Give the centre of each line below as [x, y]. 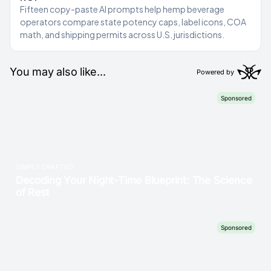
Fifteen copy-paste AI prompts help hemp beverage [122, 9]
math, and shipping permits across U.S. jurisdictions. [122, 34]
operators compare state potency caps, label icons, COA [133, 22]
